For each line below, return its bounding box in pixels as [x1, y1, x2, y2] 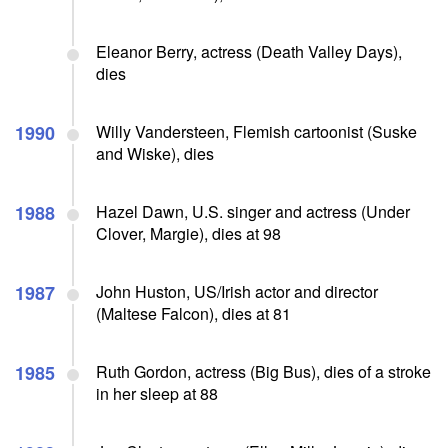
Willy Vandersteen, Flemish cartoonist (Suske [96, 119, 417, 143]
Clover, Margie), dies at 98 [96, 221, 281, 245]
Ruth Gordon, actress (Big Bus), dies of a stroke [96, 359, 431, 383]
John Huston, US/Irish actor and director [96, 279, 378, 303]
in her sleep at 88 [96, 381, 218, 405]
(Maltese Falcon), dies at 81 [96, 301, 291, 325]
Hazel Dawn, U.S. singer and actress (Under [96, 199, 410, 223]
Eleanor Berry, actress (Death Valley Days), [96, 39, 402, 63]
